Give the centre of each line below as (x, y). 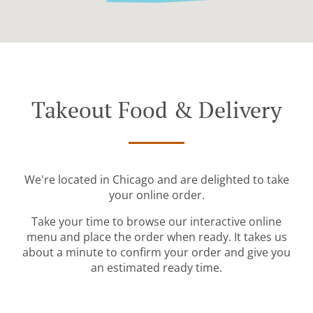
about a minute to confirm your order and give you (156, 253)
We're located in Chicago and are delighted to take (156, 180)
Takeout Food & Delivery (156, 110)
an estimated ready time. (156, 268)
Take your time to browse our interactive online (156, 222)
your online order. (156, 195)
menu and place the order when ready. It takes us (156, 237)
